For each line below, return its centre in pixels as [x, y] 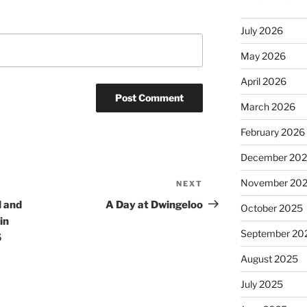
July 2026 [261, 31]
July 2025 [261, 284]
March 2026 [268, 107]
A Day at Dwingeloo [155, 205]
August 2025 [269, 259]
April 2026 [263, 82]
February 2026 [272, 132]
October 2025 [271, 208]
